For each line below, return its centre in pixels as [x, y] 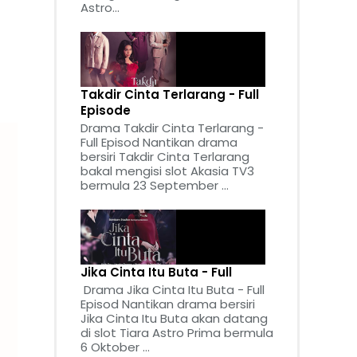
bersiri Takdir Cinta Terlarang [165, 157]
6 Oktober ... [115, 347]
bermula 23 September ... [155, 186]
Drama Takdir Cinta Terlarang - [172, 128]
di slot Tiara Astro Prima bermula [177, 332]
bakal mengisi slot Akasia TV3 [167, 171]
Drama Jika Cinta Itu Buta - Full [173, 289]
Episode [106, 111]
